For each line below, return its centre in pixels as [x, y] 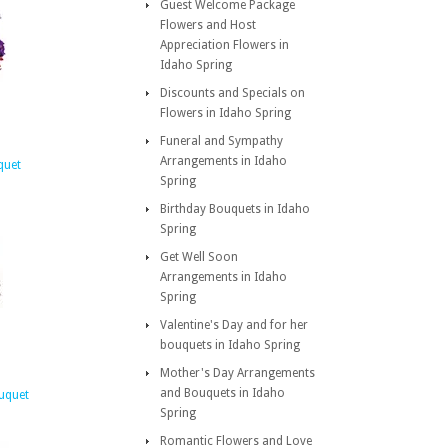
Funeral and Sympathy [221, 141]
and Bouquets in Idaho [222, 393]
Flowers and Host [208, 25]
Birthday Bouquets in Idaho [235, 209]
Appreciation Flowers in [224, 45]
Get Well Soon [199, 257]
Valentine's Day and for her [234, 325]
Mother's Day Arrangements [237, 373]
